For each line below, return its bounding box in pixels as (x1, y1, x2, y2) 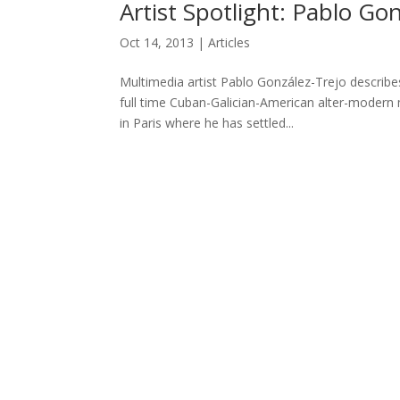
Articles (208, 33, 251, 51)
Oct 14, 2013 (120, 33, 195, 51)
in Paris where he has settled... (120, 113, 295, 131)
